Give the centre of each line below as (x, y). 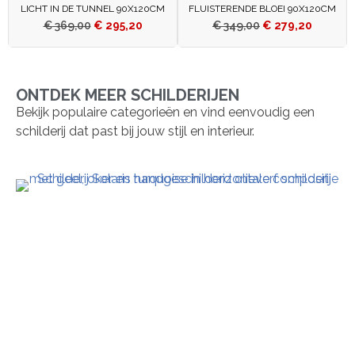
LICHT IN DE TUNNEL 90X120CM (93, 9)
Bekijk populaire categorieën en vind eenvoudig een (165, 113)
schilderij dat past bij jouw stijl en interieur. (135, 132)
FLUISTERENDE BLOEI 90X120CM (262, 9)
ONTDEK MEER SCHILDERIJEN (128, 95)
